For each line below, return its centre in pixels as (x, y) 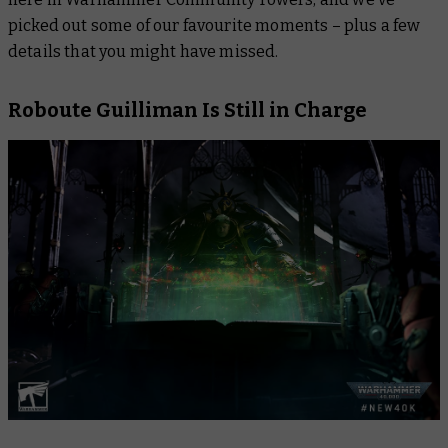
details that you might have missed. (145, 51)
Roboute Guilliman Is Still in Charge (187, 110)
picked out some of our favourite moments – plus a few (214, 25)
